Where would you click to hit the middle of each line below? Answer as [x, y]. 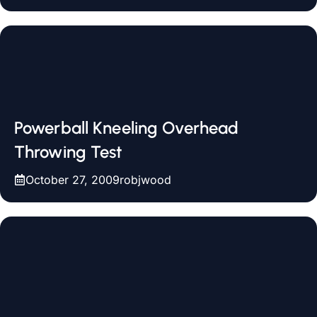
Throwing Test [68, 152]
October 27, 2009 [73, 180]
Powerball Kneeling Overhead [127, 128]
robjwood [145, 180]
